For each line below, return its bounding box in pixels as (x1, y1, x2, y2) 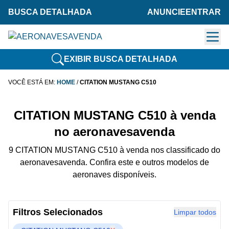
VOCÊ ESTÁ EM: (8, 79, 57, 86)
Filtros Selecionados (13, 207, 103, 217)
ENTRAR (186, 8, 221, 16)
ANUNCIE (147, 8, 186, 16)
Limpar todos (174, 208, 216, 216)
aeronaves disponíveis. (73, 170, 156, 179)
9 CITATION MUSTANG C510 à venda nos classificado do (9, 146, 220, 154)
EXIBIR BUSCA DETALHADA (64, 55, 177, 63)
